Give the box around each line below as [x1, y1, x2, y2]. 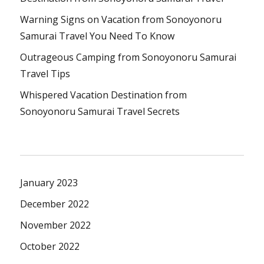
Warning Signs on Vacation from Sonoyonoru [20, 13, 222, 27]
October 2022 [20, 240, 80, 253]
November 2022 [20, 219, 91, 232]
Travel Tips [20, 67, 71, 81]
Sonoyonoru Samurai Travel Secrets [20, 105, 180, 118]
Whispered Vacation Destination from [20, 88, 187, 102]
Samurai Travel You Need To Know [20, 29, 175, 43]
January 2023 [20, 176, 78, 190]
